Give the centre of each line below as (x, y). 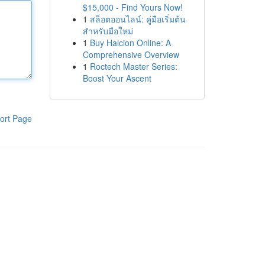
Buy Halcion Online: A (130, 43)
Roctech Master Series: (133, 66)
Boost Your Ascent (117, 78)
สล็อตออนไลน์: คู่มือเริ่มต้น (138, 19)
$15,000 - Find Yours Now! (132, 7)
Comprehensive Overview (131, 54)
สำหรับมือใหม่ (108, 31)
